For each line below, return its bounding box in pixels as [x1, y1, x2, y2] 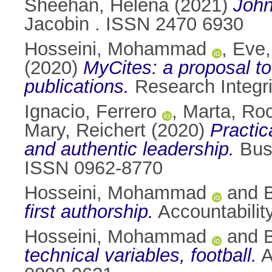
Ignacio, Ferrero [24, 101, 157, 123]
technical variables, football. [24, 245, 257, 267]
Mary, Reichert [24, 120, 146, 141]
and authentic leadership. [24, 138, 234, 160]
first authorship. [24, 201, 154, 223]
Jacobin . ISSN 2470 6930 [24, 13, 243, 35]
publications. [24, 76, 129, 98]
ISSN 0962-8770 [24, 157, 163, 179]
